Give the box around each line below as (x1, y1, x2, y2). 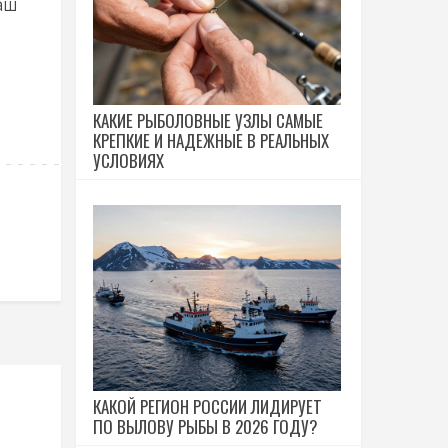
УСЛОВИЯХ (93, 148, 164, 173)
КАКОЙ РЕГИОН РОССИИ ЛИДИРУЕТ (93, 394, 322, 419)
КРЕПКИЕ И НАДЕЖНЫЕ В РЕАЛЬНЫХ (93, 128, 329, 153)
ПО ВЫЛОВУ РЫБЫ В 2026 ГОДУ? (93, 414, 318, 439)
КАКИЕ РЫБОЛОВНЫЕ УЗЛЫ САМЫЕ (93, 108, 323, 133)
